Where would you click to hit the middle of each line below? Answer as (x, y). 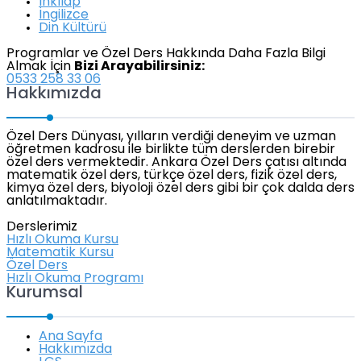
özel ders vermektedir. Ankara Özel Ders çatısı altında (176, 163)
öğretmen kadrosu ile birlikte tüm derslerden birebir (171, 150)
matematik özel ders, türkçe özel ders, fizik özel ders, (172, 176)
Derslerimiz (42, 228)
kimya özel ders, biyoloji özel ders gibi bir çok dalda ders (180, 189)
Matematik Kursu (60, 253)
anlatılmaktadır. (57, 202)
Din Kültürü (73, 29)
